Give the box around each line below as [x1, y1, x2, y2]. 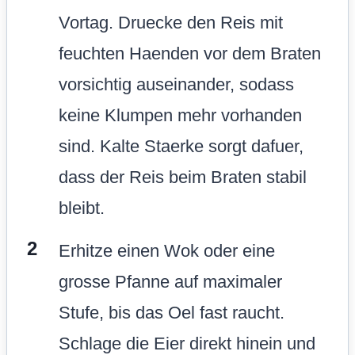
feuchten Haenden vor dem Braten [59, 43, 321, 63]
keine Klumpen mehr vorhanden [59, 105, 302, 125]
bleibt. [59, 197, 105, 218]
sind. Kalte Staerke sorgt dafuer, [59, 136, 303, 156]
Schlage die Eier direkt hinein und [59, 333, 315, 353]
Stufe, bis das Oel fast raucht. [59, 302, 284, 323]
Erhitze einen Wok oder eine [59, 240, 275, 261]
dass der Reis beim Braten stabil [59, 166, 307, 187]
